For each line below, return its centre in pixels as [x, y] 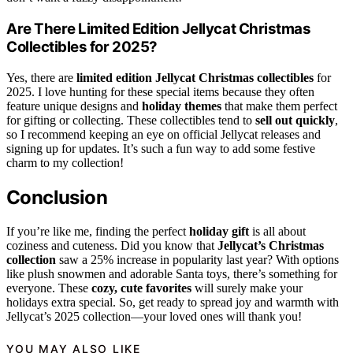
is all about [277, 231]
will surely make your [247, 288]
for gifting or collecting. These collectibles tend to [131, 120]
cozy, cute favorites [141, 288]
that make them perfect [279, 106]
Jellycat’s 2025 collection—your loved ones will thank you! [154, 316]
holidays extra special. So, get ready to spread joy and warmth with [173, 302]
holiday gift [219, 231]
